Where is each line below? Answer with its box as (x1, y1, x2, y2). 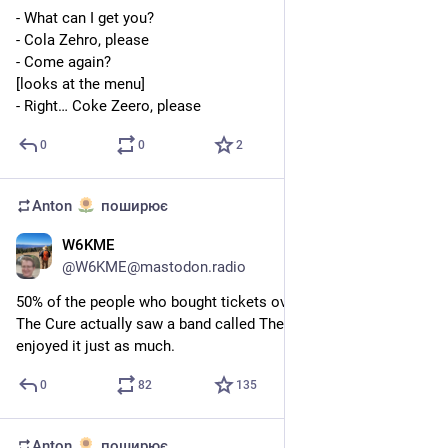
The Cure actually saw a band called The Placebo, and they (16, 314, 405, 333)
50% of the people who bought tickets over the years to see (16, 292, 411, 311)
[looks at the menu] (16, 74, 145, 93)
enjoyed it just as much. (16, 336, 175, 355)
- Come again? (16, 52, 111, 71)
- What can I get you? (16, 8, 154, 27)
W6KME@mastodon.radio (75, 257, 246, 276)
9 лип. (389, 237, 432, 256)
